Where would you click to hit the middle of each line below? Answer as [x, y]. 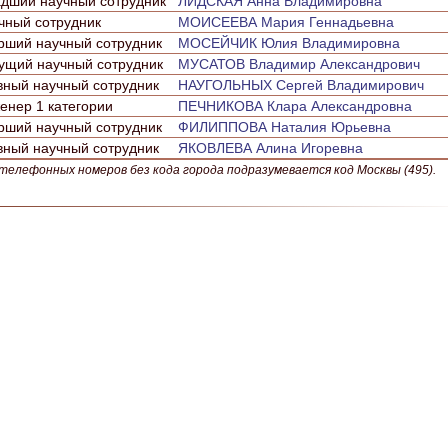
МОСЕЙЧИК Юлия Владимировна [289, 43]
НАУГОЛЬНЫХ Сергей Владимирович [301, 85]
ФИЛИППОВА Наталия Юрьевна [284, 127]
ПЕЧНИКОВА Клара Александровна [295, 106]
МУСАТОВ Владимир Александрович [299, 64]
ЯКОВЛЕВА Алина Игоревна [270, 148]
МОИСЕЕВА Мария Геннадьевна [286, 22]
